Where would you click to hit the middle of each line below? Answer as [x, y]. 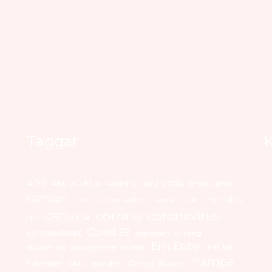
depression [152, 233]
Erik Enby [175, 246]
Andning [122, 183]
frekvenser [44, 263]
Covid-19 [108, 231]
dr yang [188, 233]
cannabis [224, 199]
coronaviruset [54, 232]
